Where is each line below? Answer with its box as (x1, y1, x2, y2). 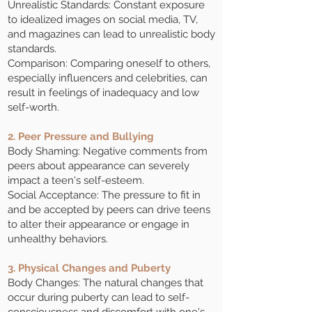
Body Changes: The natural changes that (8, 276, 203, 289)
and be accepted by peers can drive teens (8, 203, 210, 216)
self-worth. (8, 101, 59, 114)
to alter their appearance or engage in (8, 218, 189, 231)
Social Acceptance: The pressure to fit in (8, 189, 201, 201)
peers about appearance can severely (8, 159, 189, 172)
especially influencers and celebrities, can (8, 72, 208, 84)
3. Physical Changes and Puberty (8, 262, 171, 274)
